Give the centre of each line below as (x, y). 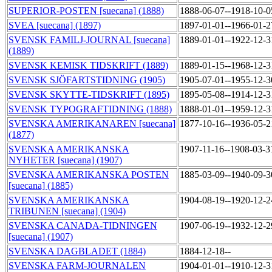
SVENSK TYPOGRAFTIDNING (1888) (90, 109)
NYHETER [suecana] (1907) (65, 160)
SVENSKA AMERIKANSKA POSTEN (89, 175)
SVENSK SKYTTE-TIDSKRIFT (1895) (89, 95)
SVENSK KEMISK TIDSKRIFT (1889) (88, 66)
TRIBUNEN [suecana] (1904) (67, 211)
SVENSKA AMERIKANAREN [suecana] (92, 124)
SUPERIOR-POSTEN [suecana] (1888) (86, 11)
